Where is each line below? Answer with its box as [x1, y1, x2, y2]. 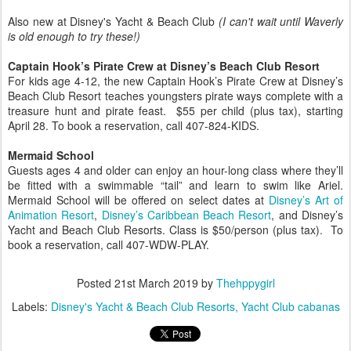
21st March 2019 [114, 275, 198, 291]
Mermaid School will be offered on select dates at [8, 192, 269, 208]
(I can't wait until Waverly [215, 13, 343, 30]
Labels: [11, 299, 51, 315]
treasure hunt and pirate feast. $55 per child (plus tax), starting [8, 103, 343, 119]
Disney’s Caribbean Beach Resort [101, 207, 272, 223]
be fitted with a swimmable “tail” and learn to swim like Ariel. [8, 177, 343, 194]
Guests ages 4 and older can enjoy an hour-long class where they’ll [8, 162, 343, 179]
